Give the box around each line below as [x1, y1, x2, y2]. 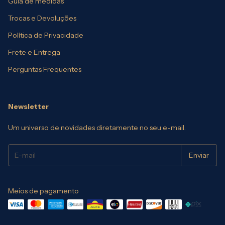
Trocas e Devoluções [8, 14, 76, 23]
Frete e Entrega [8, 48, 60, 57]
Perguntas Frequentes [8, 65, 81, 74]
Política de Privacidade [8, 31, 83, 40]
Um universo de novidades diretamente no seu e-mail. [8, 123, 186, 133]
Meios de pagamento [8, 186, 79, 196]
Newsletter [8, 102, 49, 111]
